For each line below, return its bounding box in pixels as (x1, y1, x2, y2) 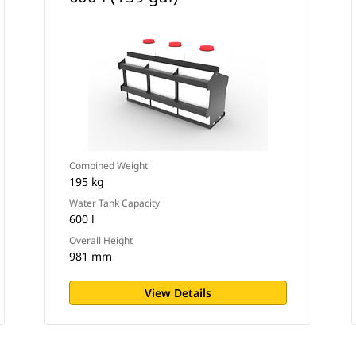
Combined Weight (68, 159, 148, 172)
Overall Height (68, 234, 133, 247)
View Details (144, 285, 211, 300)
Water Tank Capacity (68, 196, 160, 210)
